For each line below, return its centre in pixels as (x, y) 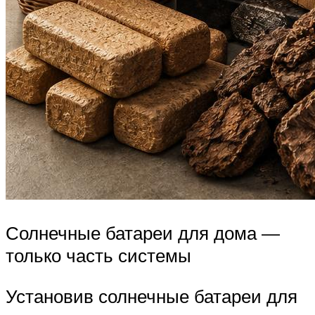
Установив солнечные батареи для (152, 296)
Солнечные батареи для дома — (143, 233)
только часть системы (98, 256)
